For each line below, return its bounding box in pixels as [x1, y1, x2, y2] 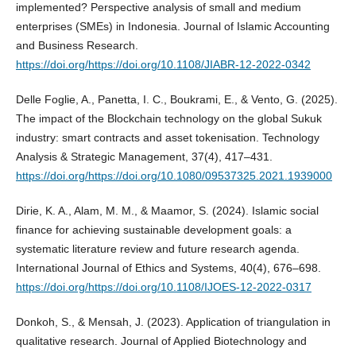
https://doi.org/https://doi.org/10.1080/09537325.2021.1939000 [15, 169, 332, 183]
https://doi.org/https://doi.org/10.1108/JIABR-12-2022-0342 [15, 58, 311, 72]
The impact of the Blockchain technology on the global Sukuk [15, 112, 322, 126]
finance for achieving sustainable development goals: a [15, 223, 292, 237]
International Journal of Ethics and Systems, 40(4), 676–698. [15, 261, 321, 275]
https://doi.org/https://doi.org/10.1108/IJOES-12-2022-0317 [15, 281, 311, 294]
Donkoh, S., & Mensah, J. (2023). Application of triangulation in [15, 315, 331, 329]
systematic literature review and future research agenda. [15, 242, 300, 256]
